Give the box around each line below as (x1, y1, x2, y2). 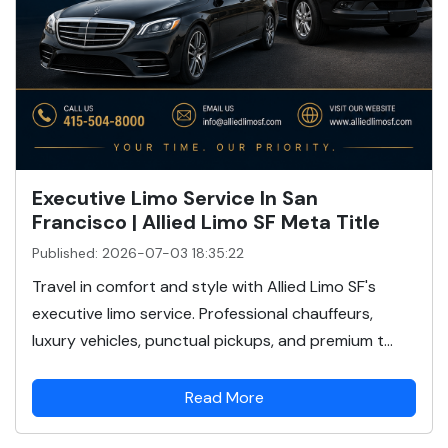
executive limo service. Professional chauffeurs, (32, 302, 373, 324)
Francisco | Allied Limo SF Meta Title (32, 208, 380, 235)
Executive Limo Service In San (32, 184, 318, 211)
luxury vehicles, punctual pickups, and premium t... (32, 329, 393, 351)
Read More (184, 387, 264, 409)
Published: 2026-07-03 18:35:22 (32, 243, 244, 262)
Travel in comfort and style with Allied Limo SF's (32, 275, 376, 297)
